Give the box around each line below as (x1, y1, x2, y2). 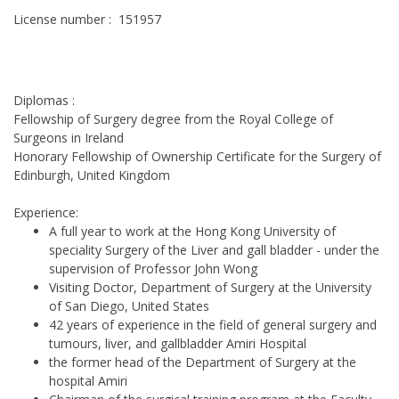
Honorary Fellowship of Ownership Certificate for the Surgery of (13, 148, 381, 165)
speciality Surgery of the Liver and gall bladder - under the (49, 241, 379, 258)
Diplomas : (13, 92, 75, 109)
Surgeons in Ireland (13, 129, 127, 146)
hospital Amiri (49, 372, 127, 389)
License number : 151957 (13, 11, 161, 28)
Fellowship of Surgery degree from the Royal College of (13, 110, 333, 127)
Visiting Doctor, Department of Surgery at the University (49, 279, 371, 296)
